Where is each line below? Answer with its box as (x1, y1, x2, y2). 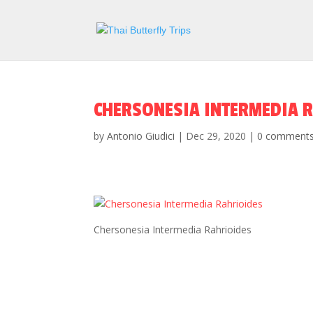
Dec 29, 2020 (186, 129, 247, 143)
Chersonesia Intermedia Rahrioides (94, 223, 252, 236)
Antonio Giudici (107, 129, 175, 143)
